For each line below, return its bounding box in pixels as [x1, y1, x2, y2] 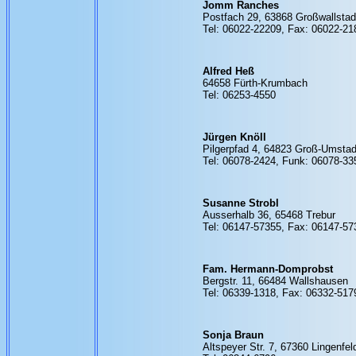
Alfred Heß [202, 65, 254, 77]
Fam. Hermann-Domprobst [202, 263, 333, 275]
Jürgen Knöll [202, 131, 266, 143]
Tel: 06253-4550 [202, 89, 276, 101]
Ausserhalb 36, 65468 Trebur [202, 209, 335, 221]
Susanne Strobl [202, 197, 279, 209]
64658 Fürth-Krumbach [202, 77, 308, 89]
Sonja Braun [202, 329, 264, 341]
